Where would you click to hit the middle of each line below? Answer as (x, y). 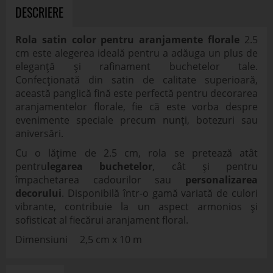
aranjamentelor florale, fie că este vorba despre (136, 107)
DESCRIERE (39, 12)
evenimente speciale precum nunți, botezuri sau (136, 120)
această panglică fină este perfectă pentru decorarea (136, 93)
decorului (38, 193)
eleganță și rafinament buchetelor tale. (136, 66)
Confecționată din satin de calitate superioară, (136, 80)
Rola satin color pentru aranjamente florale (128, 40)
